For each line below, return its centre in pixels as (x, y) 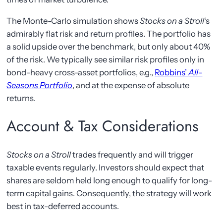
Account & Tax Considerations (103, 126)
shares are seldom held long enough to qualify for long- (110, 180)
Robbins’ (172, 72)
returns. (21, 98)
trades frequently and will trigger (132, 154)
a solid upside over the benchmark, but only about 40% (109, 46)
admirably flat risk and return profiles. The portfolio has (109, 33)
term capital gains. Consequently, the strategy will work (109, 193)
